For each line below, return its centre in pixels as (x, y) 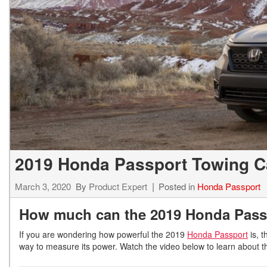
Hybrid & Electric (115, 8)
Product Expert (118, 187)
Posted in (178, 187)
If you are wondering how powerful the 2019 (103, 235)
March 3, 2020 (43, 187)
